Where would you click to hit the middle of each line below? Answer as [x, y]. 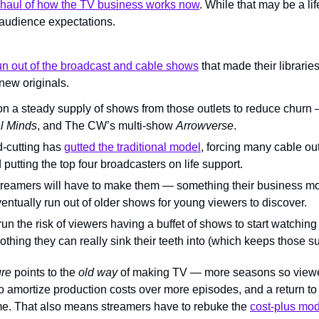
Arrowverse [205, 125]
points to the [46, 272]
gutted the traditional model [132, 147]
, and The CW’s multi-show [106, 125]
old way [99, 272]
